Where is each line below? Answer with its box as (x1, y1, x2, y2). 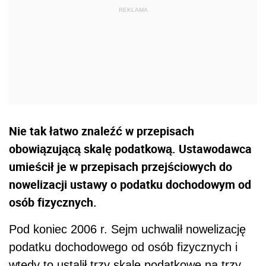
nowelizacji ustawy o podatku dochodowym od (9, 176, 251, 192)
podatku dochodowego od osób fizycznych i (9, 240, 237, 254)
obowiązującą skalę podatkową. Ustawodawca (9, 140, 252, 157)
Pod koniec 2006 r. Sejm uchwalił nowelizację (9, 222, 246, 236)
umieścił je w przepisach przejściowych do (9, 158, 232, 175)
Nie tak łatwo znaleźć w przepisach (9, 122, 194, 139)
